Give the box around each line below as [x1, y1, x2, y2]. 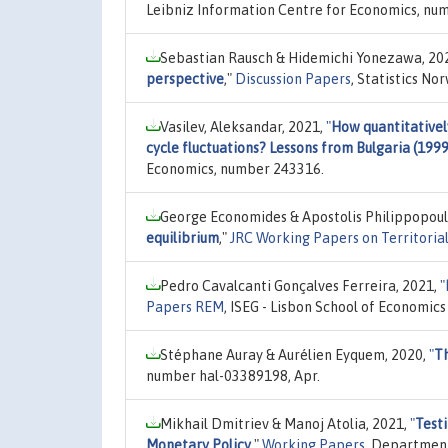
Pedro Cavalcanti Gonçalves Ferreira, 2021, [160, 277, 440, 294]
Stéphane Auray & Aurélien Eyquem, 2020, [160, 346, 429, 363]
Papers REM [146, 298, 224, 315]
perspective [146, 70, 224, 87]
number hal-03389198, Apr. [146, 367, 320, 384]
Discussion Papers [235, 70, 351, 87]
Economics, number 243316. [146, 160, 324, 177]
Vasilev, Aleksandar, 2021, [160, 118, 326, 135]
